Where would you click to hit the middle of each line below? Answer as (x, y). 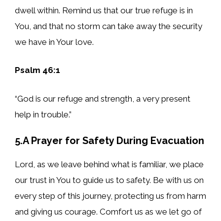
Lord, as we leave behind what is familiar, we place (109, 165)
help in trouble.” (43, 114)
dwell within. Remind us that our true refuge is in (104, 10)
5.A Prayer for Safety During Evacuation (110, 141)
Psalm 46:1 (37, 70)
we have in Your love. (54, 42)
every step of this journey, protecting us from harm (110, 196)
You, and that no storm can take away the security (109, 26)
